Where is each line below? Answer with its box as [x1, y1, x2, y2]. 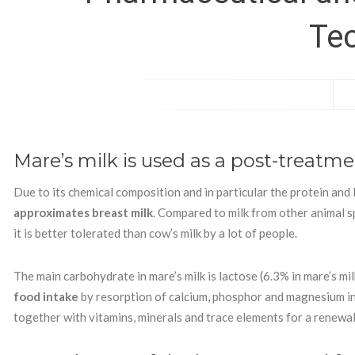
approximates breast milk [13, 205, 153, 219]
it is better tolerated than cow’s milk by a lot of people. [13, 226, 297, 240]
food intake [13, 289, 78, 304]
